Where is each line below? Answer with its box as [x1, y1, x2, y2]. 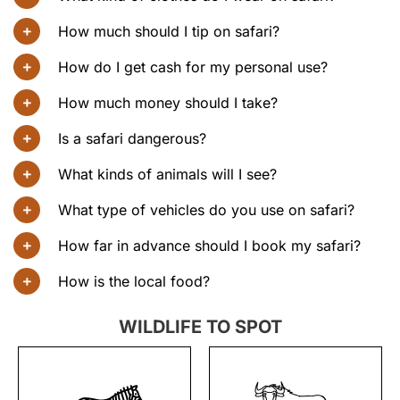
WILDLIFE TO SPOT [118, 315, 282, 337]
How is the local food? [58, 271, 210, 290]
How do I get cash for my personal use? [58, 57, 328, 76]
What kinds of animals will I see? [58, 164, 277, 183]
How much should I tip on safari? [58, 21, 279, 40]
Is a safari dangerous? [58, 129, 206, 147]
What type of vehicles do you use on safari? [58, 200, 354, 219]
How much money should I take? [58, 93, 278, 112]
